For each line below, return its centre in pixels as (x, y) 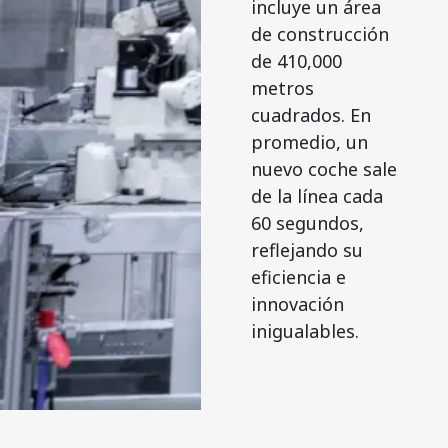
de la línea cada (316, 196)
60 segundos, (307, 223)
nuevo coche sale (323, 169)
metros (282, 88)
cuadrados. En (310, 115)
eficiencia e (298, 277)
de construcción (319, 34)
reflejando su (306, 250)
